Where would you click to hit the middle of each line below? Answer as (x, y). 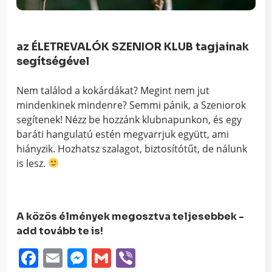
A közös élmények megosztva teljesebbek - (131, 216)
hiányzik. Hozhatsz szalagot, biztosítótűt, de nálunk (132, 148)
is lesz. (32, 163)
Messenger (137, 257)
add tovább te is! (60, 231)
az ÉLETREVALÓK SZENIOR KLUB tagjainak (133, 46)
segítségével (53, 61)
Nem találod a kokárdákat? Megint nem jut (113, 90)
